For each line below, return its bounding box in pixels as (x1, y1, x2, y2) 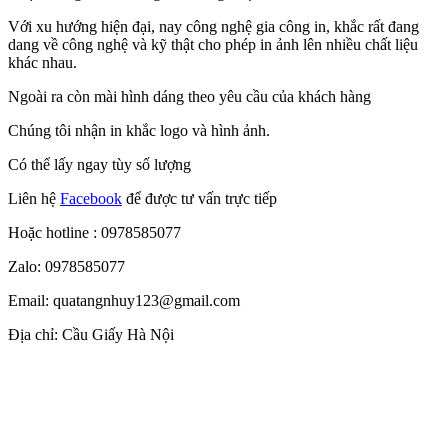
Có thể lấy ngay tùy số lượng (8, 155, 191, 173)
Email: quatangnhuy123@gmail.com (8, 291, 240, 309)
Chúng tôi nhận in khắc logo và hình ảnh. (8, 121, 270, 139)
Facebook (60, 189, 122, 207)
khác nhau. (8, 53, 77, 71)
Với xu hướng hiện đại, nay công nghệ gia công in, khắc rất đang (8, 17, 419, 35)
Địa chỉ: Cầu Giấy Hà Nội (8, 325, 174, 343)
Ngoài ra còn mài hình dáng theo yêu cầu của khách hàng (8, 87, 371, 105)
